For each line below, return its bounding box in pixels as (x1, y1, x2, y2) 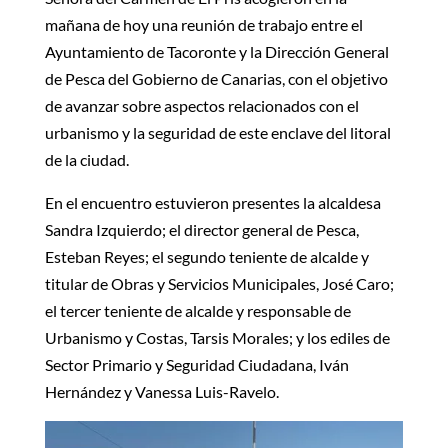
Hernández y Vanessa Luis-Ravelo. (44, 382, 279, 402)
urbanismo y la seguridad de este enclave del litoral (44, 123, 391, 143)
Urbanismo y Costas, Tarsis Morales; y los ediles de (44, 328, 390, 348)
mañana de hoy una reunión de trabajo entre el (44, 15, 363, 35)
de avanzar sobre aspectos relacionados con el (44, 96, 359, 116)
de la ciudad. (44, 150, 129, 170)
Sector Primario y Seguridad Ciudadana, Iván (44, 355, 349, 375)
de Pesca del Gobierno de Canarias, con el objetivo (44, 69, 388, 89)
